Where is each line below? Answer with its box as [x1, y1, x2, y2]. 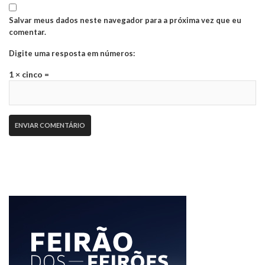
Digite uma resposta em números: [9, 49, 135, 59]
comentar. [9, 27, 46, 37]
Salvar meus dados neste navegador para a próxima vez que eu [9, 15, 241, 25]
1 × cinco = [9, 69, 49, 80]
